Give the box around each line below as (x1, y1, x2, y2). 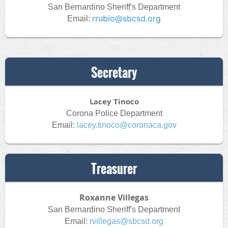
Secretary (91, 63, 137, 81)
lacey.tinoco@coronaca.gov (76, 121, 177, 129)
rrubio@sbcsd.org (92, 13, 161, 23)
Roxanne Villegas (79, 192, 149, 203)
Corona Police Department (66, 109, 162, 118)
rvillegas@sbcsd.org (90, 217, 163, 225)
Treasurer (91, 159, 137, 178)
